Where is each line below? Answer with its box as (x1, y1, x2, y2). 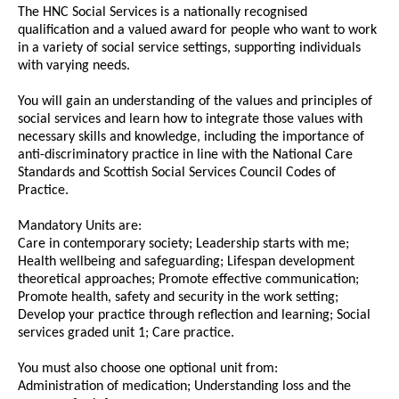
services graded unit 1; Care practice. (18, 326, 234, 341)
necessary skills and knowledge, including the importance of (18, 130, 364, 145)
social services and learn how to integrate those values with (18, 112, 362, 127)
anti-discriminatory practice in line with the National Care (18, 148, 353, 163)
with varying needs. (18, 59, 130, 74)
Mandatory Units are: (18, 219, 142, 234)
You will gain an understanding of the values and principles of (18, 94, 372, 110)
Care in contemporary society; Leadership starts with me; (18, 237, 349, 252)
